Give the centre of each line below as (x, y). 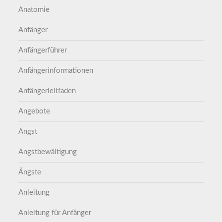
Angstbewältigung (48, 152)
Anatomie (34, 10)
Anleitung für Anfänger (55, 213)
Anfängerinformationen (56, 71)
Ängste (30, 172)
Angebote (34, 111)
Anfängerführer (43, 51)
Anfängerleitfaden (47, 91)
